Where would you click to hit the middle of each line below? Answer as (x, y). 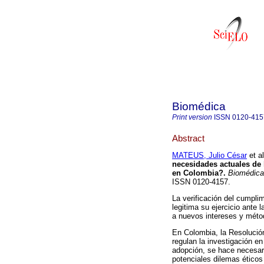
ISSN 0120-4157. (201, 182)
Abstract (188, 138)
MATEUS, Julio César (209, 156)
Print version (192, 117)
